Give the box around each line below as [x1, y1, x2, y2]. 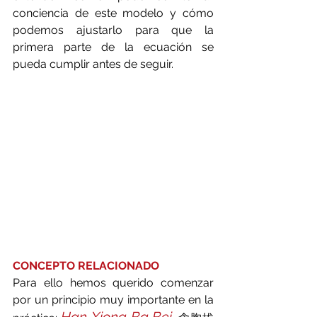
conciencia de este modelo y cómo [13, 6, 214, 20]
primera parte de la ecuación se [13, 40, 214, 54]
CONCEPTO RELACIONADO [13, 259, 159, 272]
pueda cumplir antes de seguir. [13, 57, 173, 71]
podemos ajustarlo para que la [13, 23, 214, 37]
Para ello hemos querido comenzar [13, 276, 214, 289]
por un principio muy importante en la [13, 293, 214, 306]
